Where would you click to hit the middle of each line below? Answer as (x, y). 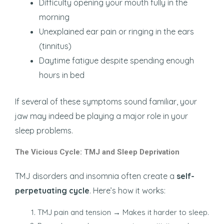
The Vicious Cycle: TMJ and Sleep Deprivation (97, 152)
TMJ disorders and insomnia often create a (96, 176)
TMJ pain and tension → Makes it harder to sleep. (123, 212)
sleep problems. (44, 131)
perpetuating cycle (52, 191)
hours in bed (62, 75)
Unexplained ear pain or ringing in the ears (116, 32)
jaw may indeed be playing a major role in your (101, 116)
